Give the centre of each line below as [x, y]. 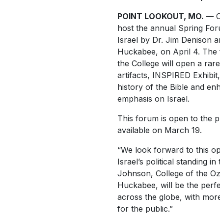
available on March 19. [160, 130]
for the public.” [146, 209]
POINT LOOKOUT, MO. [162, 16]
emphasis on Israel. [153, 99]
